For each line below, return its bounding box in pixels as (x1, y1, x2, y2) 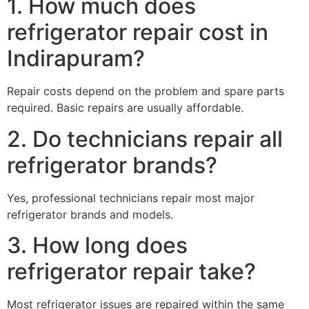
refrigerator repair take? (7, 258, 256, 286)
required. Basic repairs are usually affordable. (7, 101, 243, 115)
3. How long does (7, 232, 188, 259)
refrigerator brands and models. (7, 207, 173, 221)
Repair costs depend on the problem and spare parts (7, 84, 284, 99)
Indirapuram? (7, 45, 145, 72)
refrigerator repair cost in (7, 19, 268, 46)
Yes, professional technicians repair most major (7, 190, 255, 205)
